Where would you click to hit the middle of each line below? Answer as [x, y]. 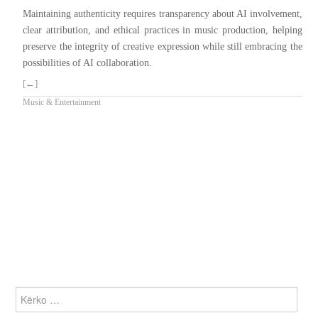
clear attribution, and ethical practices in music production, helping [163, 30]
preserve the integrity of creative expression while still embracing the [163, 46]
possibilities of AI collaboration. [88, 63]
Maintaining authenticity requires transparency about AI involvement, [163, 14]
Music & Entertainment [62, 103]
